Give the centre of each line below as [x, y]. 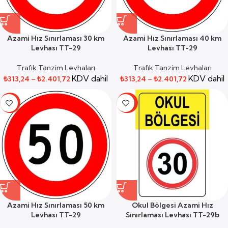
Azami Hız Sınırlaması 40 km [172, 38]
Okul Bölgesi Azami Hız [172, 205]
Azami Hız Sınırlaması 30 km [56, 38]
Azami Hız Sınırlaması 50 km [56, 205]
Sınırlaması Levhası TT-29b [172, 215]
